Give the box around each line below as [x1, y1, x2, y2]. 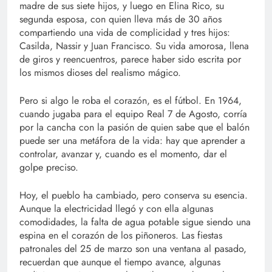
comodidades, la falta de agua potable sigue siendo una [19, 215, 251, 229]
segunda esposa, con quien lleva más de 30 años [19, 12, 222, 27]
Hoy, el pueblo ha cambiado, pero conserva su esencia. [19, 188, 248, 203]
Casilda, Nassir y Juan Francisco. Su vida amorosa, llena [19, 39, 249, 53]
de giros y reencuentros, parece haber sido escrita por [19, 52, 241, 67]
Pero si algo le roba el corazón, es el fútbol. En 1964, [19, 93, 242, 108]
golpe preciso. [19, 160, 78, 175]
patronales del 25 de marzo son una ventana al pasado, [19, 242, 246, 256]
